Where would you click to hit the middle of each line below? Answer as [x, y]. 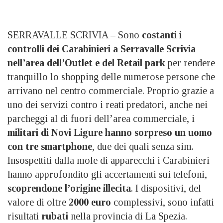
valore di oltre [38, 202]
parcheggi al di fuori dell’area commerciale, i [101, 118]
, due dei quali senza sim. [143, 146]
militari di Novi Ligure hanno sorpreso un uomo [110, 132]
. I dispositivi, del [166, 188]
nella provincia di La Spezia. [128, 216]
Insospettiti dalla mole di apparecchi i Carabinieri [109, 160]
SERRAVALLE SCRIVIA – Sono [75, 35]
